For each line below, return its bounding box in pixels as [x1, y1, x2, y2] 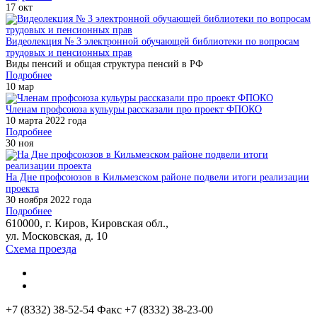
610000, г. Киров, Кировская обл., [6, 217, 168, 230]
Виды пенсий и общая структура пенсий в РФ [6, 59, 203, 70]
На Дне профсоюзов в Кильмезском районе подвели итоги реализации [6, 172, 309, 183]
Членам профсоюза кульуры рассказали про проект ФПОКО [6, 104, 262, 115]
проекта [6, 183, 39, 195]
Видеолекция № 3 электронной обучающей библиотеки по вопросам [6, 36, 299, 47]
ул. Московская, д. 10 [6, 230, 108, 243]
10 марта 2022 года [6, 115, 86, 127]
